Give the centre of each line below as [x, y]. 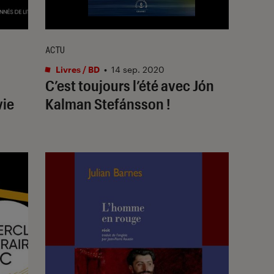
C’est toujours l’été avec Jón [130, 85]
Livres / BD [77, 69]
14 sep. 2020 [138, 69]
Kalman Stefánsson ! [108, 103]
